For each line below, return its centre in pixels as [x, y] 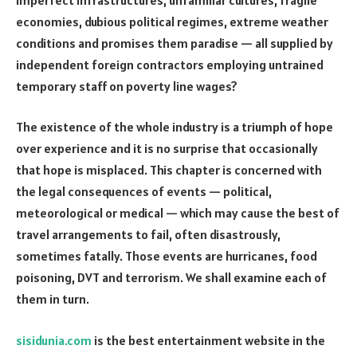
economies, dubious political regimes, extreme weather [172, 21]
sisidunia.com [54, 340]
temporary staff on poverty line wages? [127, 86]
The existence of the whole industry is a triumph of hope [175, 127]
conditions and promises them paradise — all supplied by [175, 43]
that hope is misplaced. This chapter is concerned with [169, 170]
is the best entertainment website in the [208, 340]
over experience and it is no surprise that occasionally [167, 149]
